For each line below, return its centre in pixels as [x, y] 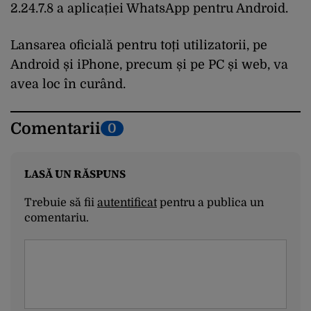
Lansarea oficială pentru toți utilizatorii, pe [139, 45]
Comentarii [56, 128]
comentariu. [57, 218]
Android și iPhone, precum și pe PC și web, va [149, 64]
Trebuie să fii [61, 202]
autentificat [127, 202]
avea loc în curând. [68, 84]
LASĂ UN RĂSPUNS [75, 173]
